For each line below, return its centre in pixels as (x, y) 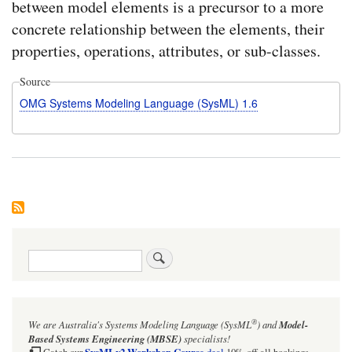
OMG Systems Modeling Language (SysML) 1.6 (138, 103)
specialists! (206, 338)
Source (35, 82)
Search (44, 255)
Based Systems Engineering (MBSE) (105, 338)
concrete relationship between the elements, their (168, 29)
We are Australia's (67, 324)
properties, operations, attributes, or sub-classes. (166, 51)
